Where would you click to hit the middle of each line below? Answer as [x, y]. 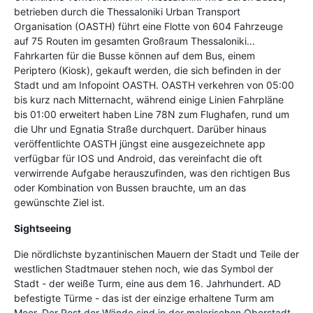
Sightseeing [43, 228]
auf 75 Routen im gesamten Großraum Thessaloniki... [134, 41]
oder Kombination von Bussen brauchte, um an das [130, 188]
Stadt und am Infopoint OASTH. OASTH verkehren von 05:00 [154, 85]
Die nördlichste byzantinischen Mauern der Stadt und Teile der [156, 254]
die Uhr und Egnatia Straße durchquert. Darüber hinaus [140, 129]
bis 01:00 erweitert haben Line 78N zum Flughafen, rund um [152, 114]
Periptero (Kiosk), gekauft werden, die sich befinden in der [147, 70]
